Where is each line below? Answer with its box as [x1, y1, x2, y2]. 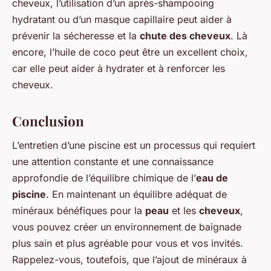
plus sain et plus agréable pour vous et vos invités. [12, 237, 243, 249]
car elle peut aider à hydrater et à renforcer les [12, 62, 225, 74]
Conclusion [12, 111, 84, 130]
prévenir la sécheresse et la [12, 29, 140, 42]
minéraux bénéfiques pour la [12, 204, 145, 217]
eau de [196, 171, 228, 184]
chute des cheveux [140, 29, 230, 42]
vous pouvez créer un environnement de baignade [12, 220, 241, 233]
